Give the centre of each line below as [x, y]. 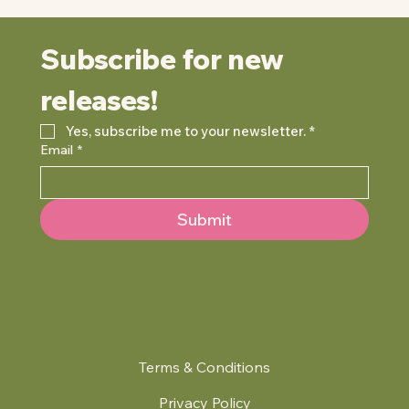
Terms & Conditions [204, 367]
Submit [204, 219]
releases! [99, 100]
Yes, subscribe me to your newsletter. [186, 131]
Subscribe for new [162, 59]
